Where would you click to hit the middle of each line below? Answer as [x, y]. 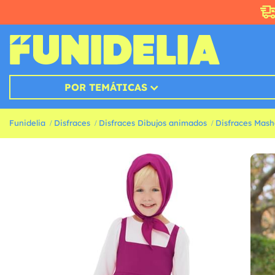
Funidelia [27, 123]
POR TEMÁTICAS [106, 87]
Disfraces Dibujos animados [153, 123]
